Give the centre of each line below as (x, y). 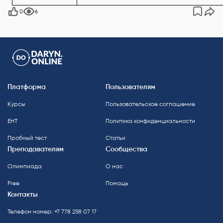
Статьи (115, 138)
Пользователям (130, 87)
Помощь (117, 183)
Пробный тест (27, 138)
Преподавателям (36, 149)
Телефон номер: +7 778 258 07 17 (52, 212)
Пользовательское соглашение (150, 104)
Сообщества (126, 149)
